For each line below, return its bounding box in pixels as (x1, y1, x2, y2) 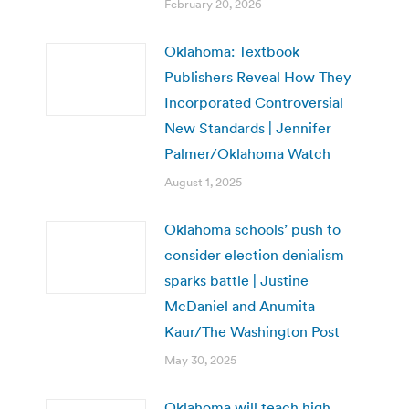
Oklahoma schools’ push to (164, 219, 341, 238)
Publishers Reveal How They (164, 67, 351, 86)
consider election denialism (164, 245, 344, 264)
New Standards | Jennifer (164, 118, 331, 137)
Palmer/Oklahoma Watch (164, 143, 330, 163)
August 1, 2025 (164, 173, 242, 190)
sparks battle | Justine (164, 270, 309, 289)
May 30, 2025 (164, 351, 236, 368)
